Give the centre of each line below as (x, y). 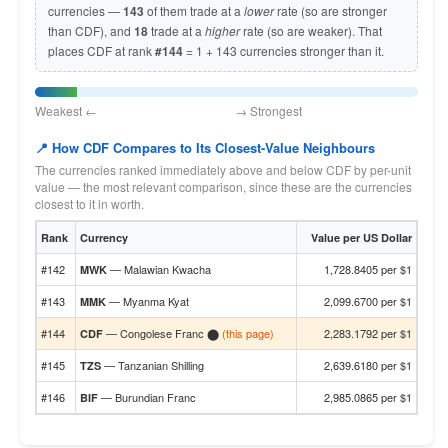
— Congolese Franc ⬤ (162, 333)
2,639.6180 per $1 (368, 365)
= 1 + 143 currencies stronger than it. (283, 50)
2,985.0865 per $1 (368, 397)
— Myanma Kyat (147, 301)
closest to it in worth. (89, 203)
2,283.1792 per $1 (368, 333)
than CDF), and (91, 30)
